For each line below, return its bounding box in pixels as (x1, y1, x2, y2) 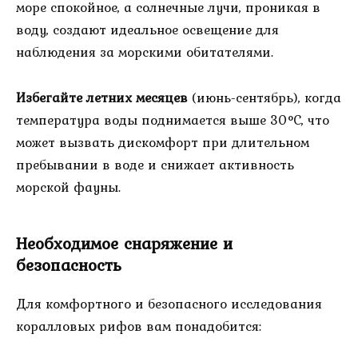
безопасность (16, 252, 121, 277)
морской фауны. (16, 177, 121, 198)
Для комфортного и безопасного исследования (16, 292, 322, 314)
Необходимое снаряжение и (16, 230, 233, 256)
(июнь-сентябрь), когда (188, 87, 341, 109)
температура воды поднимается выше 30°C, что (16, 109, 329, 131)
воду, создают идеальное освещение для (16, 19, 279, 41)
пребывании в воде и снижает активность (16, 154, 294, 176)
